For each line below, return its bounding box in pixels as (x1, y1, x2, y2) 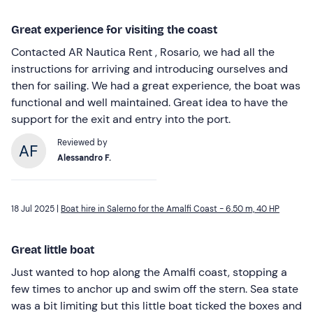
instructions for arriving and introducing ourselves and (11, 61, 288, 76)
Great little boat (11, 242, 94, 256)
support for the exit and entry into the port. (11, 111, 231, 126)
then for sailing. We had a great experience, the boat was (11, 78, 300, 93)
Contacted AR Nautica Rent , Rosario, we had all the (11, 44, 275, 59)
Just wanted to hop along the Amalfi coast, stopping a (11, 264, 287, 279)
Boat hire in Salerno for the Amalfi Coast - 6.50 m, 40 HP (61, 203, 279, 214)
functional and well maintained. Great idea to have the (11, 94, 288, 110)
